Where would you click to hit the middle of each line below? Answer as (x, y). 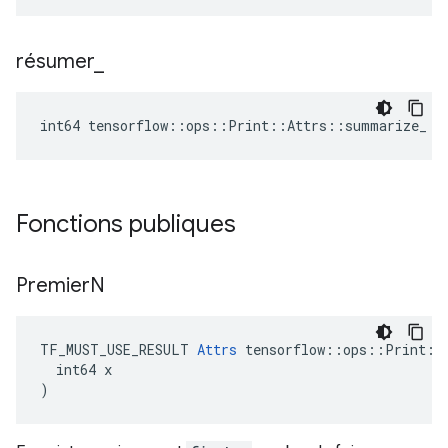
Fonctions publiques (129, 224)
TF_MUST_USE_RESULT (118, 349)
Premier (53, 285)
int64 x (76, 369)
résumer (55, 61)
